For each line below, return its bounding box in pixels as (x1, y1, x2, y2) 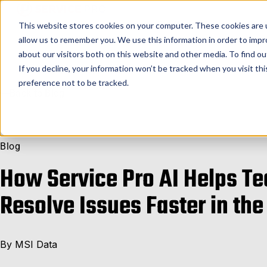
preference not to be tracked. (18, 77, 129, 88)
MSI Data (15, 238, 57, 250)
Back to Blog (10, 87, 65, 99)
